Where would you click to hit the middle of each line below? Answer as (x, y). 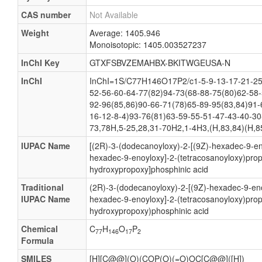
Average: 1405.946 (125, 33)
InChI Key (40, 63)
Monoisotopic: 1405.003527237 (148, 44)
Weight (35, 33)
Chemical (39, 229)
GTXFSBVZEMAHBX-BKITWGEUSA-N (160, 63)
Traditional (42, 187)
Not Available (114, 15)
